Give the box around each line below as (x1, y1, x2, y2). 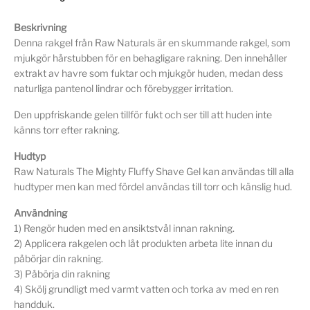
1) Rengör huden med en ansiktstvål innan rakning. (14, 221, 235, 234)
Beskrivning (14, 21, 67, 33)
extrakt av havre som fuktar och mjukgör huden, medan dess (14, 66, 284, 79)
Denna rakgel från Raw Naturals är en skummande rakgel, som (14, 36, 291, 48)
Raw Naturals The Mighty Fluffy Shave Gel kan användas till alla (14, 165, 295, 177)
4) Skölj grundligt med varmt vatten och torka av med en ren (14, 282, 280, 295)
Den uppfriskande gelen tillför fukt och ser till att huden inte (14, 108, 273, 120)
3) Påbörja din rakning (14, 267, 111, 280)
